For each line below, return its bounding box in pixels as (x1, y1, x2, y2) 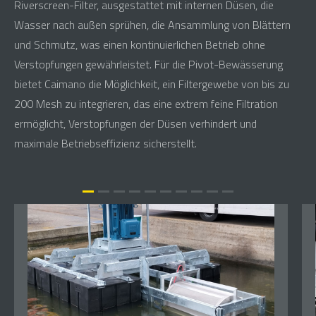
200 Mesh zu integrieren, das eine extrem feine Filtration (14, 95, 278, 113)
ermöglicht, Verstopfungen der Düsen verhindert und (14, 115, 257, 133)
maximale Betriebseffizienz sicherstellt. (14, 135, 197, 152)
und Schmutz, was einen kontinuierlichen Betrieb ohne (14, 36, 265, 54)
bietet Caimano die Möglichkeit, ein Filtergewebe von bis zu (14, 75, 289, 93)
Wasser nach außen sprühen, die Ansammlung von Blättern (14, 16, 291, 34)
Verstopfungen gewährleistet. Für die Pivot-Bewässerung (14, 56, 283, 73)
